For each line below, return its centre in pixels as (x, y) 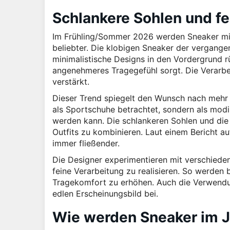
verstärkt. (71, 81)
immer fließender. (86, 143)
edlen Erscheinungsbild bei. (105, 193)
